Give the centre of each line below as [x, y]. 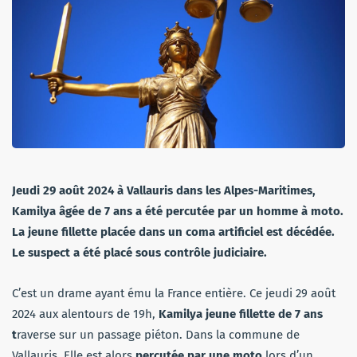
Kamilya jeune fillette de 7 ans [241, 314]
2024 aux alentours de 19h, [85, 314]
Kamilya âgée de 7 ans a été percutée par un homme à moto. [178, 211]
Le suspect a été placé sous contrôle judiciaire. [139, 252]
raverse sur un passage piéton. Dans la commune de [158, 334]
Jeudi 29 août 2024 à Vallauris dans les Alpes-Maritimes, [164, 190]
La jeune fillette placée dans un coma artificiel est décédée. [173, 231]
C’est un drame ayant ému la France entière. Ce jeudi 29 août [174, 293]
